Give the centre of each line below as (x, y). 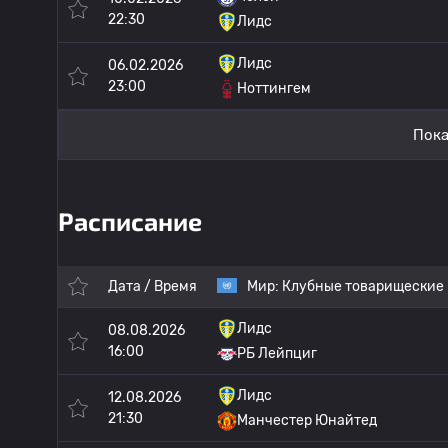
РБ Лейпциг (277, 353)
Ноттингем (274, 88)
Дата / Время (152, 286)
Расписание (130, 221)
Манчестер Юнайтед (307, 420)
